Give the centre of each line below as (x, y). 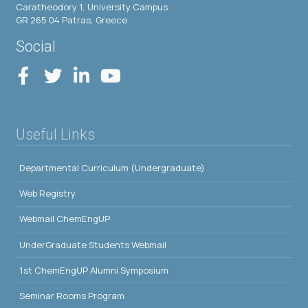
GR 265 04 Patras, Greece (71, 20)
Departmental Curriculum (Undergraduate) (112, 167)
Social (36, 47)
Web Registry (47, 194)
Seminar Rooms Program (72, 295)
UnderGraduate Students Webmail (93, 244)
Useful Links (55, 135)
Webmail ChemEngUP (65, 219)
